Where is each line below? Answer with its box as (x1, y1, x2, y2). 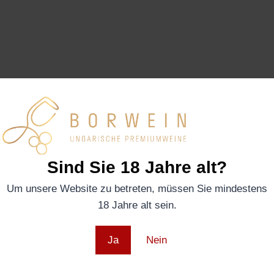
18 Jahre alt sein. (97, 199, 177, 212)
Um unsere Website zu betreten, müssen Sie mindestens (7, 183, 267, 195)
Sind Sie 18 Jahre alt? (47, 158, 227, 177)
